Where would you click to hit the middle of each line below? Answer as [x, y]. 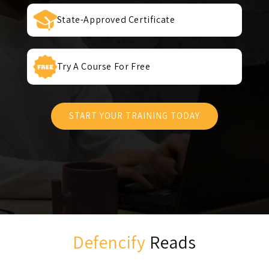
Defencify [109, 242]
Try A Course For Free [104, 66]
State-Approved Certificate [116, 20]
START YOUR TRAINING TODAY [134, 116]
